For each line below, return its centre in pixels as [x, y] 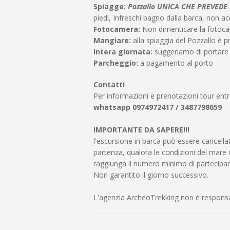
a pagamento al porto [176, 63]
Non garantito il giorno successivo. [151, 175]
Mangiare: [112, 41]
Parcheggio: [116, 63]
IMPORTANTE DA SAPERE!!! [141, 130]
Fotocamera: [117, 29]
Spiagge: [110, 7]
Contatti [109, 85]
